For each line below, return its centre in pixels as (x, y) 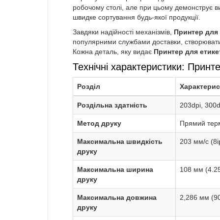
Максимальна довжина (117, 198)
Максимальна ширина (115, 170)
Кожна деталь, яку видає (113, 52)
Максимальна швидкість (120, 142)
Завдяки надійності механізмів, (123, 32)
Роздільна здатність (112, 105)
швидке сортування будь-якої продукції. (137, 17)
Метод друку (99, 124)
